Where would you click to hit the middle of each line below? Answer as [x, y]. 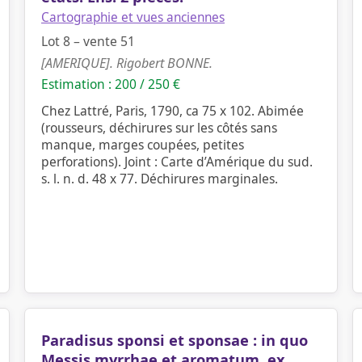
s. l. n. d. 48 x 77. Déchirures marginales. [160, 179]
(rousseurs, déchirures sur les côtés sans [159, 128]
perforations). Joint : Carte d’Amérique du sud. [177, 162]
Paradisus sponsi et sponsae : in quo [175, 340]
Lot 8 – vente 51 [88, 41]
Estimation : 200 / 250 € [111, 84]
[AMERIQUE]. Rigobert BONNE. [127, 63]
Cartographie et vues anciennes [133, 17]
